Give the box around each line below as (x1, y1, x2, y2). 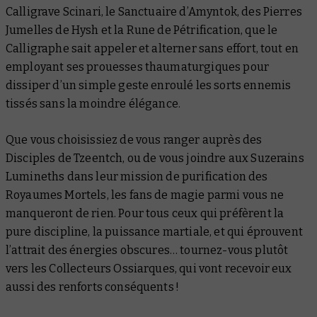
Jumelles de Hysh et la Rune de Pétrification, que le (6, 23, 278, 37)
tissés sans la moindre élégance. (6, 96, 181, 110)
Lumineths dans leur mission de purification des (6, 169, 268, 183)
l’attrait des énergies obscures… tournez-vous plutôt (6, 243, 289, 257)
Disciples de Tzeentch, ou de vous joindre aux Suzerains (6, 151, 304, 165)
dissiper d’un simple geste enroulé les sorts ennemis (6, 78, 292, 92)
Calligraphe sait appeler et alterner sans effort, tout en (6, 41, 299, 55)
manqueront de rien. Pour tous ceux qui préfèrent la (6, 206, 284, 220)
